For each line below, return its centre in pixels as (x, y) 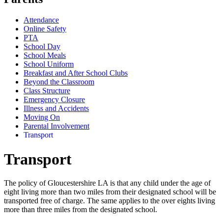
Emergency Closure (54, 100)
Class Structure (47, 91)
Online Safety (45, 29)
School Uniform (49, 64)
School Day (42, 47)
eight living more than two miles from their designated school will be (110, 192)
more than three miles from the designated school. (81, 209)
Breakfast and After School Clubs (76, 73)
